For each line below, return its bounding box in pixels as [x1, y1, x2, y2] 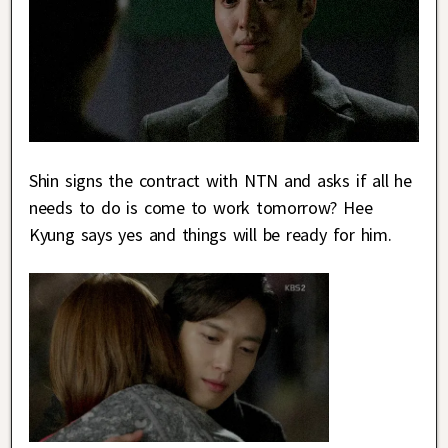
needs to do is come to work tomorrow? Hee [29, 195, 373, 219]
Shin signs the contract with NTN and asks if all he [29, 168, 412, 192]
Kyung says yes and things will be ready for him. [29, 222, 392, 246]
